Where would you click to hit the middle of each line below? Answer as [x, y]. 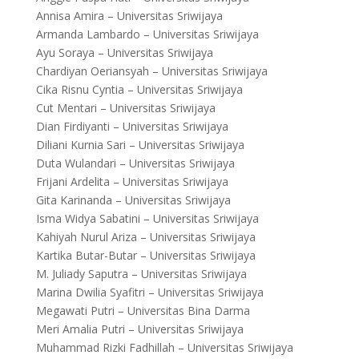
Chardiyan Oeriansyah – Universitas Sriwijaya [151, 71]
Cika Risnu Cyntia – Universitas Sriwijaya [139, 89]
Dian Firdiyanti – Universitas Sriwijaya [132, 126]
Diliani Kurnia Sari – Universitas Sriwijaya [140, 145]
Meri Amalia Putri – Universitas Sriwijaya [139, 329]
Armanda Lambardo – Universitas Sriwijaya [147, 34]
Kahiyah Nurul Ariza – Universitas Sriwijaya [145, 237]
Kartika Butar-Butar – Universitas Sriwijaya [145, 255]
